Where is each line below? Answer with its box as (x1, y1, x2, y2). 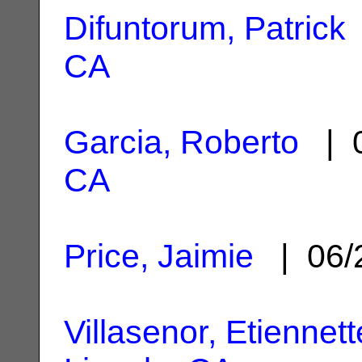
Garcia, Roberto (64, 123, 299, 161)
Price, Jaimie (64, 237, 254, 275)
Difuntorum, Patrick (64, 9, 346, 47)
